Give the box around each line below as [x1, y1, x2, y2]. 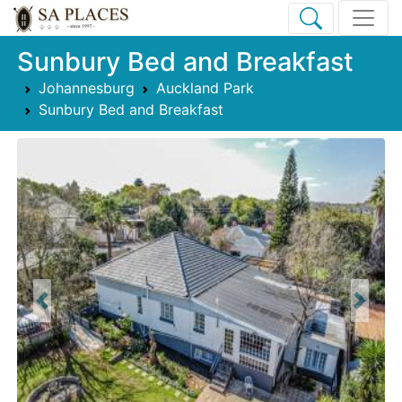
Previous [40, 301, 100, 319]
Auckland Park [156, 79, 254, 97]
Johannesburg [39, 79, 135, 97]
